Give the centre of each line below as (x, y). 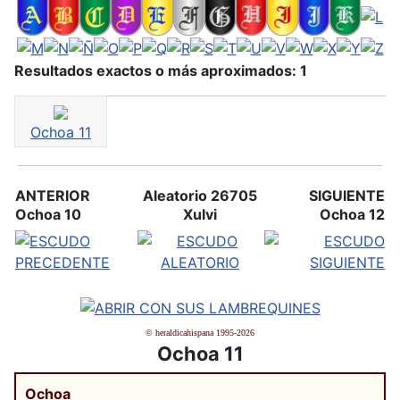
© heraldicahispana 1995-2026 (200, 332)
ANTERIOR (53, 196)
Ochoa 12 (352, 214)
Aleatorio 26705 (200, 196)
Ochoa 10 (48, 214)
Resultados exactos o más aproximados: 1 (161, 71)
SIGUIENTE (347, 196)
